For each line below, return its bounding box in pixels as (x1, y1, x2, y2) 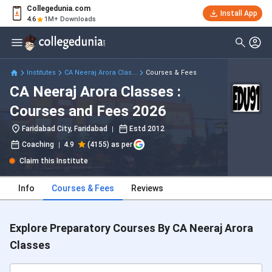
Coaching (22, 140, 54, 149)
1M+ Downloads (44, 15, 96, 23)
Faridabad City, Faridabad (22, 124, 107, 134)
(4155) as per (87, 140, 132, 149)
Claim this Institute (19, 157, 88, 166)
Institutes (27, 69, 56, 77)
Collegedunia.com (27, 4, 90, 13)
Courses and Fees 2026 (10, 103, 166, 120)
